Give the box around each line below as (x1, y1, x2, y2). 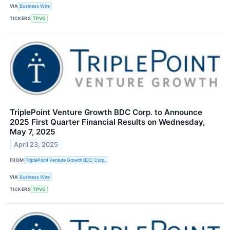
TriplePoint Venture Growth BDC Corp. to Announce (10, 107, 202, 117)
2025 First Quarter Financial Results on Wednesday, (10, 117, 205, 127)
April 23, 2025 (14, 140, 59, 148)
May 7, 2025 (10, 126, 55, 137)
